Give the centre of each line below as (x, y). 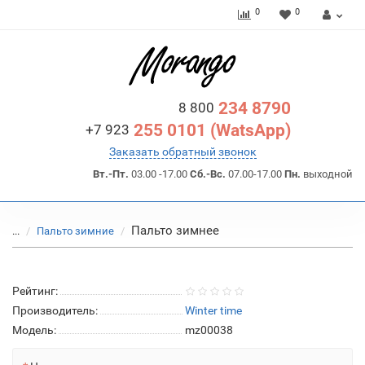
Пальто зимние (75, 231)
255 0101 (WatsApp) (210, 130)
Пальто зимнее (175, 231)
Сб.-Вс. (208, 174)
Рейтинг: (35, 291)
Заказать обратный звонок (182, 152)
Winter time (213, 310)
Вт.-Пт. (111, 174)
